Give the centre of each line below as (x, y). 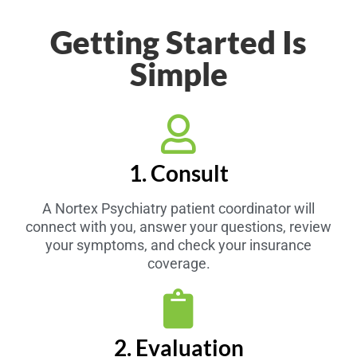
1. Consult (178, 173)
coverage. (178, 263)
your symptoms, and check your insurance (178, 245)
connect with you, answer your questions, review (178, 226)
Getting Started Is (178, 42)
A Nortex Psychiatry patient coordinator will (178, 208)
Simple (178, 74)
